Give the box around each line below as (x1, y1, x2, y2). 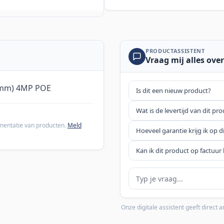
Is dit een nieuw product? (136, 86, 211, 95)
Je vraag (128, 167, 158, 179)
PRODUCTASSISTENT (145, 47, 205, 55)
